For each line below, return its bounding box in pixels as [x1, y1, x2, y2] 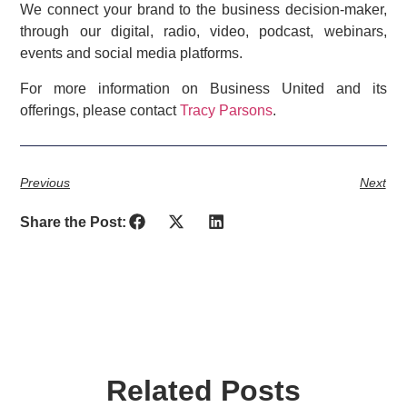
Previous [20, 175, 71, 191]
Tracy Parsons [180, 102, 273, 118]
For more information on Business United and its [20, 80, 387, 96]
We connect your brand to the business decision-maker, [20, 2, 387, 18]
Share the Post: [20, 214, 127, 231]
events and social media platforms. [20, 45, 243, 62]
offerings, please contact [20, 102, 181, 118]
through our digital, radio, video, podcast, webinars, [20, 24, 387, 40]
